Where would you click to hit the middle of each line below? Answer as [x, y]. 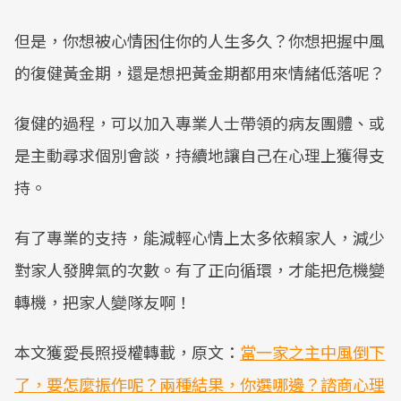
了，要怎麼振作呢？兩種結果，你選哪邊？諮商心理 [200, 384]
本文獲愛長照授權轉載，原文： [127, 352]
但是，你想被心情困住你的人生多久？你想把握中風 [200, 40]
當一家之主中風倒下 [312, 352]
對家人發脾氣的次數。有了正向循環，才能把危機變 [200, 269]
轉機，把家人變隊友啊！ [103, 302]
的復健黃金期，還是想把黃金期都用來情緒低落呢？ [200, 73]
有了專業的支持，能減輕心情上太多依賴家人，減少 [200, 237]
